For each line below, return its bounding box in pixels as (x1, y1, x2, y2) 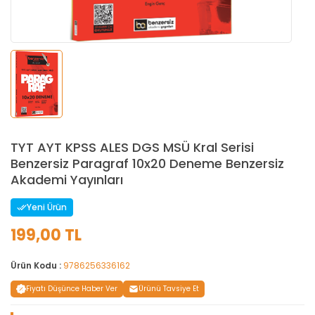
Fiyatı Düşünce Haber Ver (26, 283, 117, 295)
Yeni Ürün (27, 201, 67, 214)
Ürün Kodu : (11, 259, 63, 272)
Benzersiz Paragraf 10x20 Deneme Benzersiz (11, 155, 284, 173)
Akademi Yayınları (11, 171, 123, 189)
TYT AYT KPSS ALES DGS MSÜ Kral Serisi (11, 139, 254, 157)
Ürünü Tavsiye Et (139, 283, 199, 295)
